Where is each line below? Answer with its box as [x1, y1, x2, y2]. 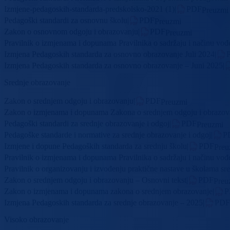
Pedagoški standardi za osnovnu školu [4, 15, 127, 25]
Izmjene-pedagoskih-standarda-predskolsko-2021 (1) [4, 4, 175, 13]
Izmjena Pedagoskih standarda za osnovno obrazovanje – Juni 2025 [4, 61, 223, 70]
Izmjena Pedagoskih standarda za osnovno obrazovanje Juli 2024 [4, 49, 215, 59]
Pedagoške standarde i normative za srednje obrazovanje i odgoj [4, 130, 211, 139]
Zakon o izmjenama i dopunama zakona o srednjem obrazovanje [4, 186, 213, 196]
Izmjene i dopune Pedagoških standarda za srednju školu [4, 141, 187, 150]
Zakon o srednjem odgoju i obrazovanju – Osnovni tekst [4, 175, 186, 184]
